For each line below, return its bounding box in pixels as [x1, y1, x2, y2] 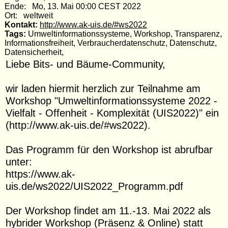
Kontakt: [4, 20, 38, 29]
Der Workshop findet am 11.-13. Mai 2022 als [6, 204, 211, 216]
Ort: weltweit [4, 11, 53, 20]
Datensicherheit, [4, 47, 64, 56]
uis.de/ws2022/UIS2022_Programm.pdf [6, 180, 184, 192]
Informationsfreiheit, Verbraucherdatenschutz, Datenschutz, [4, 38, 217, 47]
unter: [6, 155, 33, 167]
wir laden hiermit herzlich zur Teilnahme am [6, 82, 201, 94]
